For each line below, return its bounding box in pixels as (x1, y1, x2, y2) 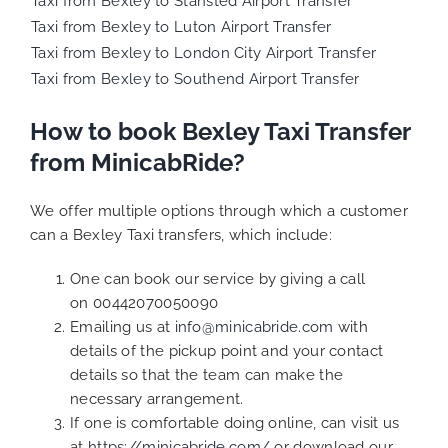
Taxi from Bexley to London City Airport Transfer (31, 43, 377, 62)
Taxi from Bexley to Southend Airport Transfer (31, 69, 360, 88)
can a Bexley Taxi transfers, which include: (30, 226, 332, 245)
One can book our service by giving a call (70, 270, 366, 289)
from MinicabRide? (30, 147, 245, 177)
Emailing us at (70, 318, 175, 337)
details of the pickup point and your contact (70, 342, 384, 361)
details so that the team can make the (70, 366, 344, 385)
